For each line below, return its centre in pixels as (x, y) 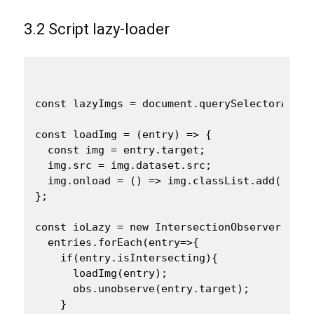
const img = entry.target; (120, 150)
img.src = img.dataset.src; (123, 165)
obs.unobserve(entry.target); (142, 288)
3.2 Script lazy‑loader (97, 29)
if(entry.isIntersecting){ (127, 258)
